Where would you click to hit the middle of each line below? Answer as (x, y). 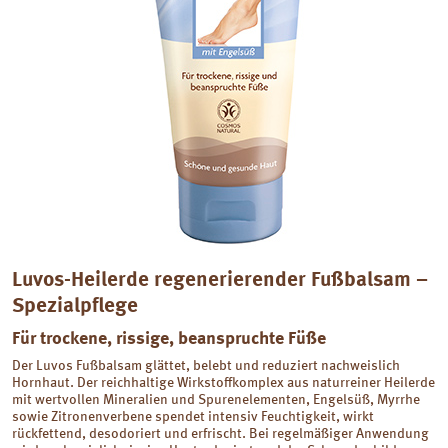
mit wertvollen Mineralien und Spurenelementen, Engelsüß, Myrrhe (216, 400)
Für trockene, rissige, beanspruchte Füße (169, 339)
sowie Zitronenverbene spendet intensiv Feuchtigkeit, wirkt (193, 417)
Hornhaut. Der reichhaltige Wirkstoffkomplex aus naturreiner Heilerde (223, 383)
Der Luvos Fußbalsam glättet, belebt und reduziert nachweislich (206, 366)
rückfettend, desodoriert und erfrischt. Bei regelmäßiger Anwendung (220, 434)
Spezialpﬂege (75, 306)
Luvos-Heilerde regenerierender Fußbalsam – (220, 280)
